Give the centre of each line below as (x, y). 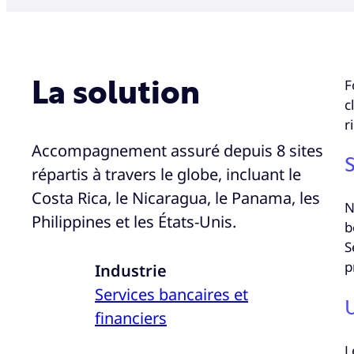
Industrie (131, 270)
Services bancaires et (171, 294)
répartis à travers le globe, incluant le (166, 174)
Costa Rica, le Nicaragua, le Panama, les (176, 198)
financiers (131, 318)
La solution (116, 94)
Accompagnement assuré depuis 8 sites (177, 150)
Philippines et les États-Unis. (134, 221)
